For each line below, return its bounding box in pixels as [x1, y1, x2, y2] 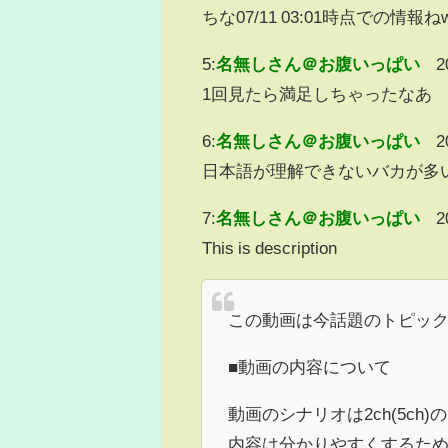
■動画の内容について [227, 358, 391, 376]
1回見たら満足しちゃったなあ [202, 84, 433, 102]
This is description [202, 238, 338, 256]
